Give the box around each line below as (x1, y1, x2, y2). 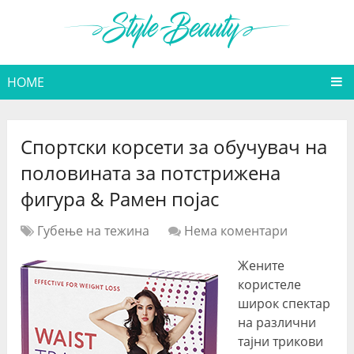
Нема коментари (184, 222, 288, 240)
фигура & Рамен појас (21, 186, 220, 213)
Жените (238, 257, 285, 275)
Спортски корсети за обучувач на (21, 134, 328, 160)
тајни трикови (238, 333, 324, 351)
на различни (238, 314, 317, 332)
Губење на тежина (37, 222, 150, 240)
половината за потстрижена (21, 160, 281, 186)
